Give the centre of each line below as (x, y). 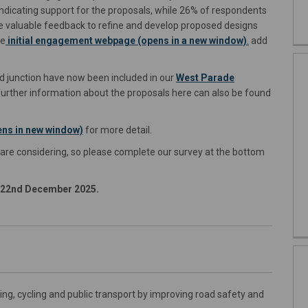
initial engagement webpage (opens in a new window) (127, 40)
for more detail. (118, 130)
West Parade (205, 77)
